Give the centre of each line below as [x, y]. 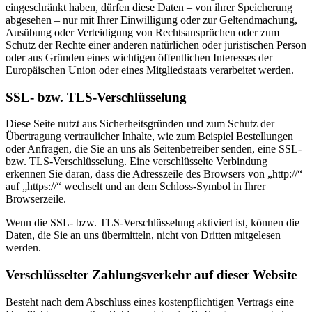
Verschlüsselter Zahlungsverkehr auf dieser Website [151, 275]
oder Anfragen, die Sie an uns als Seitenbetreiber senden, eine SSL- [154, 149]
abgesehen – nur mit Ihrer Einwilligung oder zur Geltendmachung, [151, 19]
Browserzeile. [36, 199]
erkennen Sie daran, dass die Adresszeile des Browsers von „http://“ [154, 174]
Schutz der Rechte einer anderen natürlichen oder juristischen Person [156, 45]
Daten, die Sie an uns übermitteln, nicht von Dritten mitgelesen [143, 235]
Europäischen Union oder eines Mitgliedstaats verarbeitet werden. [150, 70]
